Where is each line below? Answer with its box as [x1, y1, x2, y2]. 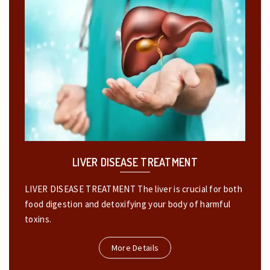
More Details [111, 242, 159, 253]
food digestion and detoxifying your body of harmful [25, 198, 231, 210]
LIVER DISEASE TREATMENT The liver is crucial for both [25, 183, 242, 195]
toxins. [25, 213, 54, 225]
